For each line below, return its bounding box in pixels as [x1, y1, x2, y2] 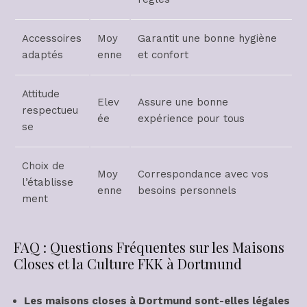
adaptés [22, 49, 63, 61]
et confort [138, 49, 188, 61]
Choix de [22, 160, 64, 172]
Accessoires [22, 32, 82, 45]
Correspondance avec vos [138, 168, 269, 180]
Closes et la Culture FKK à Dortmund [14, 254, 242, 273]
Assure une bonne [138, 96, 228, 108]
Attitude [22, 88, 60, 100]
